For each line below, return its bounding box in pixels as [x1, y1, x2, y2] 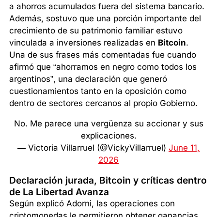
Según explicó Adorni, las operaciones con [9, 199, 175, 209]
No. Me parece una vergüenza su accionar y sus [14, 119, 203, 129]
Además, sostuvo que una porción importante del [9, 14, 201, 24]
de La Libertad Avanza [9, 186, 109, 198]
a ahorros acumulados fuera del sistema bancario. [9, 1, 205, 12]
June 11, [169, 143, 200, 153]
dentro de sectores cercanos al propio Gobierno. [9, 98, 198, 108]
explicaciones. [80, 131, 137, 141]
